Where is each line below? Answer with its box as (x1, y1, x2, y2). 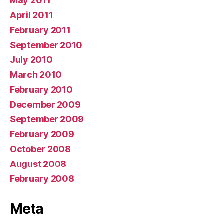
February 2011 (10, 24, 71, 35)
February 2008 (10, 173, 74, 184)
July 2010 (10, 54, 53, 65)
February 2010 (10, 84, 73, 95)
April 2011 (10, 9, 53, 20)
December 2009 (10, 99, 81, 110)
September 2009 (10, 113, 84, 124)
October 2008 (10, 143, 71, 154)
